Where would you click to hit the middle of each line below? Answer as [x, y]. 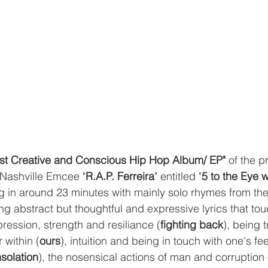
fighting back [192, 224]
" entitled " [178, 176]
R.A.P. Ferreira [120, 176]
